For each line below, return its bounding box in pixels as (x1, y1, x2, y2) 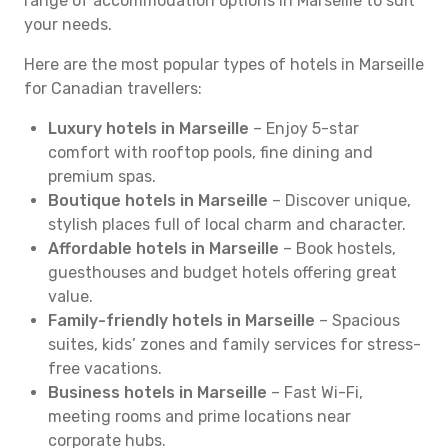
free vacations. (48, 359, 162, 378)
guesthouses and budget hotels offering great (48, 263, 397, 282)
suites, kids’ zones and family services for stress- (48, 335, 421, 354)
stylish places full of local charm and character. (48, 215, 406, 234)
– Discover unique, (268, 191, 411, 210)
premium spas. (48, 167, 156, 186)
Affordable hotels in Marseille (48, 239, 279, 258)
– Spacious (315, 311, 400, 330)
